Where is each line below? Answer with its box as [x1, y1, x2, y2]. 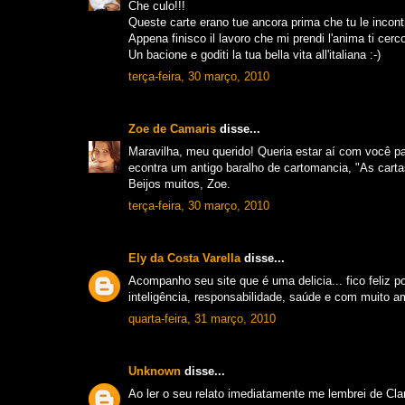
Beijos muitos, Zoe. [128, 176, 231, 191]
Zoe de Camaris [128, 122, 216, 137]
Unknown [128, 364, 181, 379]
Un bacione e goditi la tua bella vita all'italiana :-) [128, 47, 381, 61]
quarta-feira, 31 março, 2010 [128, 312, 276, 326]
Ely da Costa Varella [128, 251, 240, 266]
